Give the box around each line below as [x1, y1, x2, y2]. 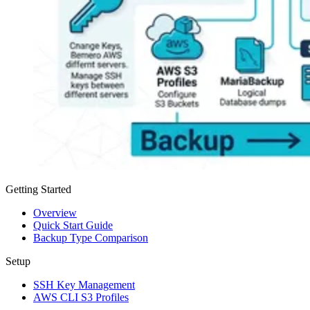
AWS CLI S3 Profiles [33, 291, 129, 303]
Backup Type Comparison [33, 231, 148, 244]
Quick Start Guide [33, 219, 113, 231]
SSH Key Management [33, 278, 135, 291]
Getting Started [6, 183, 71, 195]
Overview [33, 206, 77, 219]
